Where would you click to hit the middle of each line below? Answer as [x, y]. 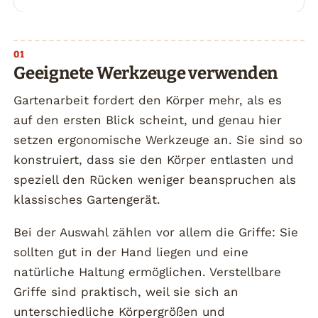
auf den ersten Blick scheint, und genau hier [148, 120]
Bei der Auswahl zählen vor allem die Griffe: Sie [156, 232]
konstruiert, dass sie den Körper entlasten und [154, 160]
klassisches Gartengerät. [87, 200]
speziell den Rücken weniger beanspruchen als [155, 180]
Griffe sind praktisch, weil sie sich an [126, 292]
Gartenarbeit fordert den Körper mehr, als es [148, 100]
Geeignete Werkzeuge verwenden [146, 73]
